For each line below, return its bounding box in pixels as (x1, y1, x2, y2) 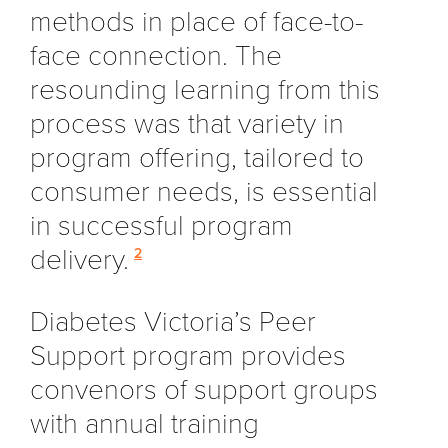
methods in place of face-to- (30, 4, 363, 39)
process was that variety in (30, 106, 344, 141)
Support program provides (30, 338, 346, 373)
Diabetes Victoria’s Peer (30, 304, 316, 339)
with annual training (30, 406, 259, 441)
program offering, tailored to (30, 140, 364, 175)
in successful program (30, 208, 293, 243)
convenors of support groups (30, 372, 378, 407)
